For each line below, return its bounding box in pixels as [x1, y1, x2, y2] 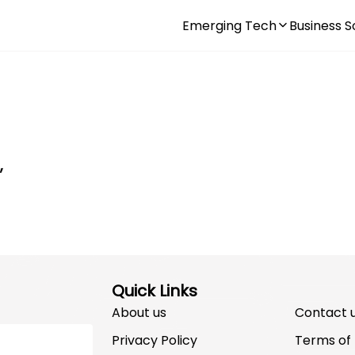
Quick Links [112, 280, 197, 302]
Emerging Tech [182, 16, 277, 35]
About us [112, 303, 166, 322]
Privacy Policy [112, 331, 197, 349]
